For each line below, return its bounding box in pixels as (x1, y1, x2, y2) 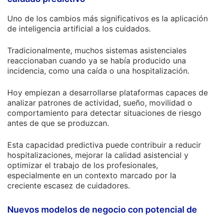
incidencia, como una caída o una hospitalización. (7, 66, 189, 76)
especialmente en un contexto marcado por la (7, 170, 176, 180)
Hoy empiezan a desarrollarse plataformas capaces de (7, 88, 208, 97)
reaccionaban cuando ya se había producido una (7, 56, 186, 65)
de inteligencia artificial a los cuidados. (7, 24, 151, 33)
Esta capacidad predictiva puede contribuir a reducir (7, 140, 201, 150)
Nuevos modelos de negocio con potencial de (7, 204, 197, 215)
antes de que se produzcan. (7, 118, 109, 128)
